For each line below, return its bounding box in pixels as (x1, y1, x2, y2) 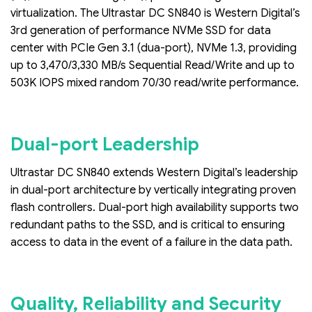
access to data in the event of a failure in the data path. (10, 235, 292, 249)
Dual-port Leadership (10, 132, 199, 155)
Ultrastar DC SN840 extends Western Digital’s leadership (10, 165, 298, 180)
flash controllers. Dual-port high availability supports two (10, 200, 299, 214)
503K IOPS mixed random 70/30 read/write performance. (10, 75, 299, 90)
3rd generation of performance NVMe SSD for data (10, 23, 271, 38)
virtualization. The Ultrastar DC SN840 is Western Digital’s (10, 6, 300, 20)
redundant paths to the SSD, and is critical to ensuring (10, 217, 285, 232)
